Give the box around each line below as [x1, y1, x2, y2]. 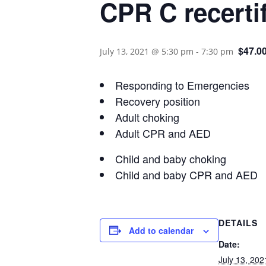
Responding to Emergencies [115, 77, 249, 93]
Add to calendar [129, 224, 194, 236]
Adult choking [115, 109, 179, 125]
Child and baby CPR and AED [115, 166, 258, 182]
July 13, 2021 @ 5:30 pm [100, 45, 194, 57]
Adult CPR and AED [115, 125, 211, 141]
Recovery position [115, 93, 200, 109]
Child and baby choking [115, 150, 226, 166]
